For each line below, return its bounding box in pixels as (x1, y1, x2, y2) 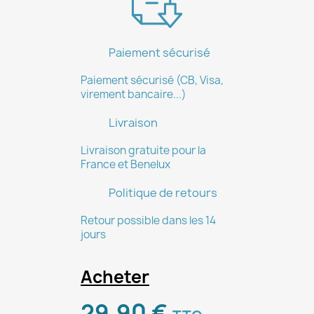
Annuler (74, 28, 117, 44)
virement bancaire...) (81, 87, 186, 102)
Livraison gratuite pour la (81, 143, 206, 158)
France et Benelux (81, 157, 170, 172)
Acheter (81, 265, 149, 289)
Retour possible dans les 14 (81, 213, 216, 228)
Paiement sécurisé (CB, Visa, (81, 73, 224, 88)
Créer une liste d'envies (156, 28, 285, 44)
